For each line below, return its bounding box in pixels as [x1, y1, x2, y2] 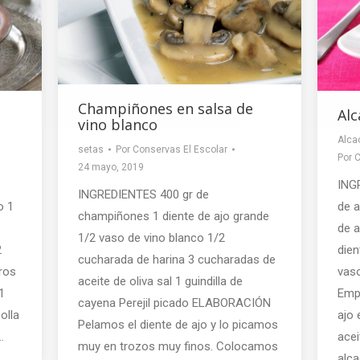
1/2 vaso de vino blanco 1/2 [78, 230, 225, 245]
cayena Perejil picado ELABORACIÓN [78, 295, 271, 310]
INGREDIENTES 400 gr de [78, 186, 209, 202]
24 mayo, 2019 [78, 161, 144, 173]
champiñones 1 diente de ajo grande [78, 208, 269, 223]
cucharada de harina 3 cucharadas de [78, 252, 276, 267]
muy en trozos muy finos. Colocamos [78, 338, 278, 354]
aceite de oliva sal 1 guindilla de [78, 273, 243, 288]
